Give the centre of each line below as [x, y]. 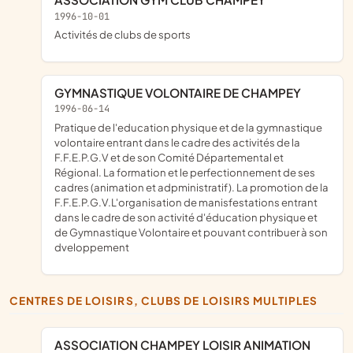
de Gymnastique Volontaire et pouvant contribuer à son [191, 232]
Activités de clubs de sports [126, 35]
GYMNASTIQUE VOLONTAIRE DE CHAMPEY [182, 93]
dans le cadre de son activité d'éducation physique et [186, 217]
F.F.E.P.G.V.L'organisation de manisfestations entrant [186, 203]
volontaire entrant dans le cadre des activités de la [177, 143]
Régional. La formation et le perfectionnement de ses [185, 173]
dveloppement [92, 247]
